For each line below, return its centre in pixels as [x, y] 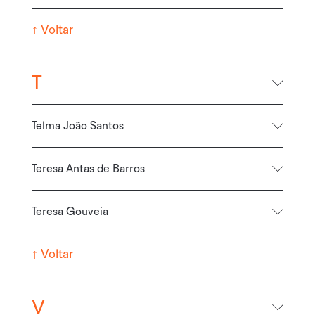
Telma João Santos [77, 126]
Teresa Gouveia [70, 211]
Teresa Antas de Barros [88, 168]
